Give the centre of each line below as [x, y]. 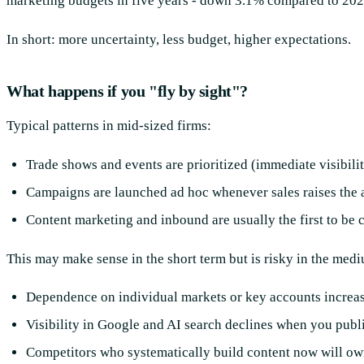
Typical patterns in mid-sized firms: [109, 125]
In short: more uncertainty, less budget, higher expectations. [179, 39]
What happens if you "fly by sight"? [127, 91]
